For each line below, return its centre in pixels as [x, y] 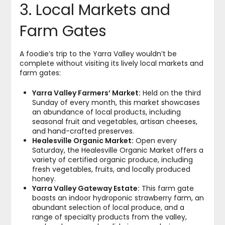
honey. [44, 179]
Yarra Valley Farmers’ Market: [86, 93]
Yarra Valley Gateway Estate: [86, 188]
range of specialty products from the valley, [109, 217]
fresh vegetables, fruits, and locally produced [111, 169]
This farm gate [166, 188]
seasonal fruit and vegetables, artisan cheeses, [115, 121]
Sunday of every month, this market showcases [116, 102]
